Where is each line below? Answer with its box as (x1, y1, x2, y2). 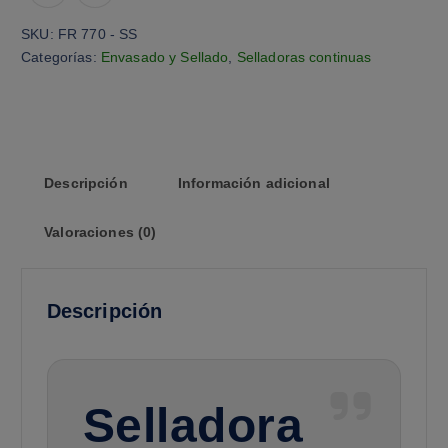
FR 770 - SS (57, 26, 138, 43)
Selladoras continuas (236, 49, 372, 66)
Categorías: (21, 49, 101, 66)
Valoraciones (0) (44, 224, 157, 241)
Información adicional (177, 175, 330, 192)
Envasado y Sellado (100, 49, 229, 66)
